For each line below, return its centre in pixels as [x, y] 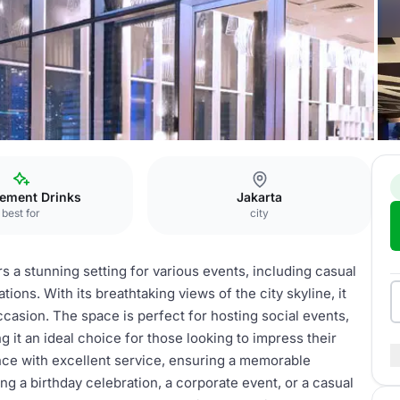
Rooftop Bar [76, 162]
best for [21, 213]
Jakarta [260, 197]
